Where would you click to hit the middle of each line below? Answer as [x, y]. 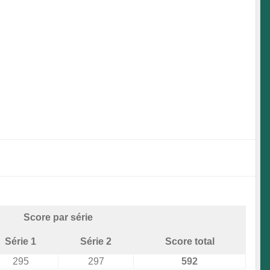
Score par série [58, 218]
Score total [190, 242]
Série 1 [20, 242]
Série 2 [96, 242]
